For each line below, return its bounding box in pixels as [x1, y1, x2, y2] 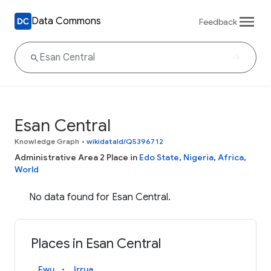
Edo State [139, 152, 179, 163]
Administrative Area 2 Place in [15, 152, 139, 163]
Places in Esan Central [31, 235, 162, 252]
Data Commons [31, 15, 101, 27]
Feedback [199, 16, 237, 27]
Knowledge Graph [15, 137, 80, 146]
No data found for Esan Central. [29, 191, 171, 203]
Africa [218, 152, 244, 163]
